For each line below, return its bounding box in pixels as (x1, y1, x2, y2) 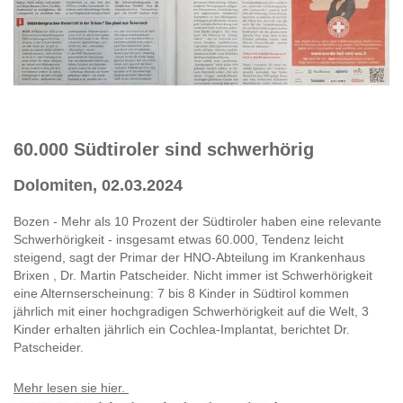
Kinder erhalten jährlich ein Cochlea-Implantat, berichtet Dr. (13, 321, 350, 336)
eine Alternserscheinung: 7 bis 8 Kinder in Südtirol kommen (13, 285, 349, 300)
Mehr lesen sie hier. (13, 380, 129, 395)
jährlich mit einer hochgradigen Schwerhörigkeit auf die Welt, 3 (13, 303, 369, 318)
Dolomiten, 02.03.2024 (13, 175, 183, 194)
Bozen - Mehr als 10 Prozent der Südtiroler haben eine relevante (13, 213, 381, 228)
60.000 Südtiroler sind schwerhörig (13, 139, 314, 159)
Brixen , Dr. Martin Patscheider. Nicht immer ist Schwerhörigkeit (13, 267, 372, 282)
